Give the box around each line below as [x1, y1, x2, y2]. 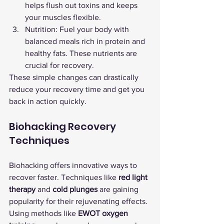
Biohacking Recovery [9, 119, 118, 133]
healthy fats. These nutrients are [25, 49, 139, 57]
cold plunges [52, 185, 97, 193]
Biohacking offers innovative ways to [9, 161, 139, 169]
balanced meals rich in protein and [25, 37, 147, 45]
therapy [9, 185, 35, 193]
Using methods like [9, 209, 78, 217]
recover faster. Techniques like [9, 173, 118, 181]
